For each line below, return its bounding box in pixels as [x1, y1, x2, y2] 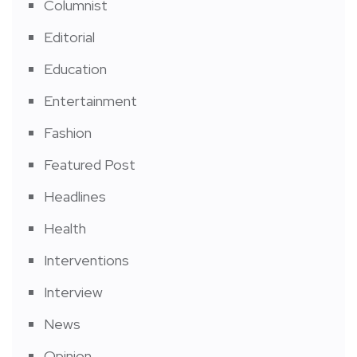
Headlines [44, 186, 106, 206]
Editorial [44, 27, 95, 46]
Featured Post [44, 155, 135, 174]
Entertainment [44, 91, 137, 110]
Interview [44, 282, 103, 301]
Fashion [44, 123, 92, 142]
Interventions [44, 250, 129, 269]
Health [44, 218, 86, 237]
